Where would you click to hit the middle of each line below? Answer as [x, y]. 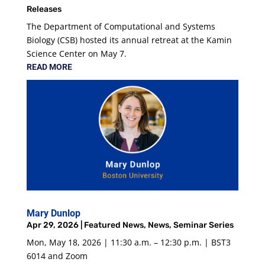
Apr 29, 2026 [52, 225]
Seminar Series [203, 225]
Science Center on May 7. [76, 53]
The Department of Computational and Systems [121, 26]
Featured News [114, 225]
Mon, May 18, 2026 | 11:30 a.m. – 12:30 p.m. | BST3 [128, 243]
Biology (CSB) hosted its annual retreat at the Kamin [129, 40]
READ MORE [49, 67]
